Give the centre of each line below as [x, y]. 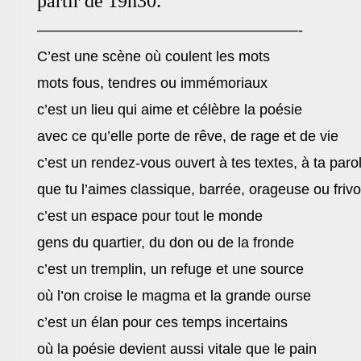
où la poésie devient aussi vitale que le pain [177, 349]
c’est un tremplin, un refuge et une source [170, 269]
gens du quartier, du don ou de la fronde [166, 243]
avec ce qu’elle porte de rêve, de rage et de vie [188, 136]
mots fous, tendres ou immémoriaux [152, 83]
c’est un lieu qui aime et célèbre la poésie [170, 110]
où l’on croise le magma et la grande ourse [174, 296]
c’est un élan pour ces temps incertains [162, 322]
